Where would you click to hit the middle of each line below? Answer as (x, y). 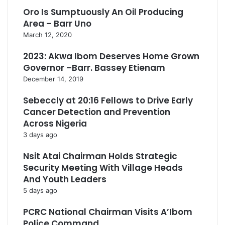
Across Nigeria (55, 124)
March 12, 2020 (47, 35)
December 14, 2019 (53, 79)
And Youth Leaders (65, 179)
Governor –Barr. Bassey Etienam (94, 68)
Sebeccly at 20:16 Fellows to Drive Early (108, 100)
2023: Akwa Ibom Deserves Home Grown (111, 56)
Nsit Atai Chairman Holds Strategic (100, 156)
